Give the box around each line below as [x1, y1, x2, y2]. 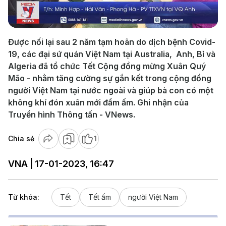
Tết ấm [88, 193, 111, 201]
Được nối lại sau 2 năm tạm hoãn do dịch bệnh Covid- [8, 37, 215, 47]
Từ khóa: [8, 193, 39, 201]
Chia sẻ [8, 134, 34, 143]
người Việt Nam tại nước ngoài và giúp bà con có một [8, 85, 213, 95]
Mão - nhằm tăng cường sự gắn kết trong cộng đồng [8, 73, 211, 83]
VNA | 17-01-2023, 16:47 [8, 158, 114, 169]
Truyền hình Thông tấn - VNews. [8, 109, 135, 120]
